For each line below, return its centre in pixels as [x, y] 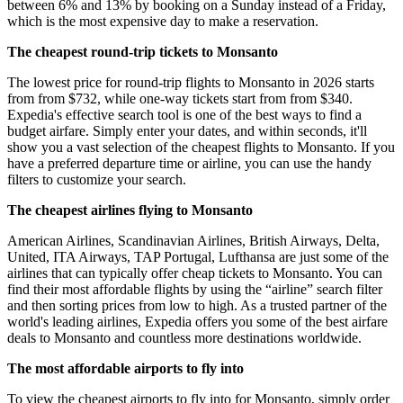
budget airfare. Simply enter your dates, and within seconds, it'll [187, 131]
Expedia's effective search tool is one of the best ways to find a [184, 115]
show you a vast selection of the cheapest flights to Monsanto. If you [201, 148]
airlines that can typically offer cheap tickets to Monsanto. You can [195, 273]
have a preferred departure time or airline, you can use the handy [189, 164]
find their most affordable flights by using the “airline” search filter [195, 290]
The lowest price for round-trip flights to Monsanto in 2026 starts [191, 83]
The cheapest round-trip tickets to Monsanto [143, 52]
